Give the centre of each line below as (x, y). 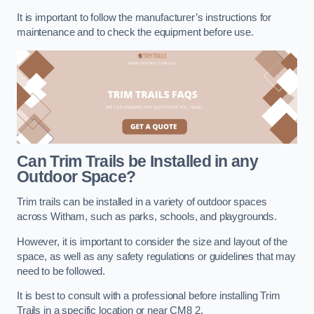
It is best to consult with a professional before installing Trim (149, 296)
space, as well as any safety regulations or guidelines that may (156, 256)
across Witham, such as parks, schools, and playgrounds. (147, 216)
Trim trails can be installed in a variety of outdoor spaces (142, 202)
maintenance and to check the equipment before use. (135, 33)
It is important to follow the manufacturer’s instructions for (144, 18)
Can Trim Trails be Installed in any (138, 162)
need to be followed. (61, 271)
